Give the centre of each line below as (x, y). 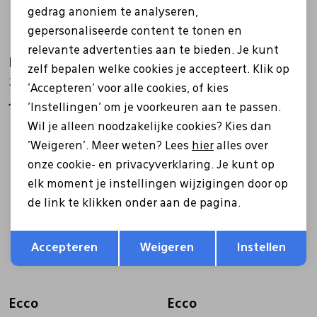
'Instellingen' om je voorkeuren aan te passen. (154, 108)
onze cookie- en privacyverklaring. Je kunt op (151, 165)
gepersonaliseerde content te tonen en (135, 31)
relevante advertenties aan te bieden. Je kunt (153, 51)
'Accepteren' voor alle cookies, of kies (128, 89)
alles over (241, 146)
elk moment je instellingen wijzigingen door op (158, 184)
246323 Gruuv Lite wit (60, 82)
